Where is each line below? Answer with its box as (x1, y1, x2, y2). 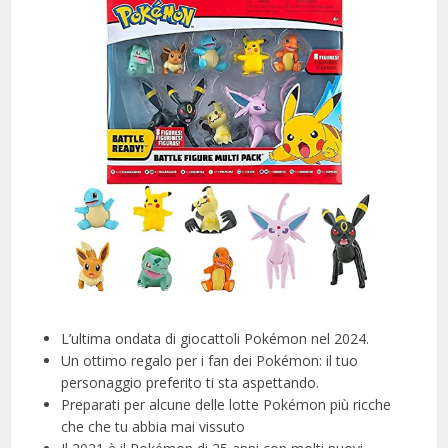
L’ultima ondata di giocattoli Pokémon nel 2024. (61, 329, 370, 349)
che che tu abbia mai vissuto (61, 417, 246, 437)
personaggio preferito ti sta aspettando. (61, 373, 320, 393)
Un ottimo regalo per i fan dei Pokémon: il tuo (61, 351, 359, 371)
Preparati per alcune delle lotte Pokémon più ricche (61, 395, 392, 415)
